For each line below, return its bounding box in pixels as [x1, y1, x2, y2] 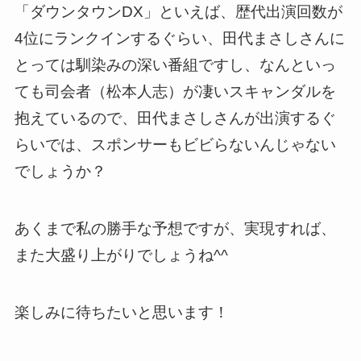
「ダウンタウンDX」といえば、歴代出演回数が [14, 3, 342, 21]
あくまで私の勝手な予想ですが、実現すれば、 [14, 219, 336, 237]
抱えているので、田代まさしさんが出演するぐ [14, 110, 336, 127]
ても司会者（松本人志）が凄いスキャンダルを [14, 83, 336, 101]
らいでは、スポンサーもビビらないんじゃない [14, 136, 336, 154]
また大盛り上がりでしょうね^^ [14, 246, 228, 263]
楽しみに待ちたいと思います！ [14, 303, 229, 321]
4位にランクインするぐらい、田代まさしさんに [14, 30, 345, 48]
